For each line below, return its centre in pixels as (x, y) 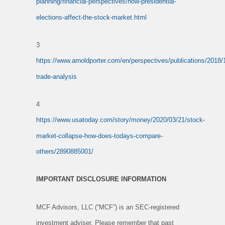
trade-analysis (57, 76)
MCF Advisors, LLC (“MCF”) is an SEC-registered (108, 207)
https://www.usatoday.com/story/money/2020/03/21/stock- (121, 120)
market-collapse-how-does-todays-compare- (99, 136)
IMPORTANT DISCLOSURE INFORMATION (101, 179)
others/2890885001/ (65, 151)
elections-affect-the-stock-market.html (91, 17)
